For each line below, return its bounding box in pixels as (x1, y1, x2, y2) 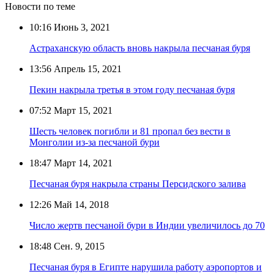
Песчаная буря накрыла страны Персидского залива (29, 178, 246, 189)
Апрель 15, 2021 (51, 63, 122, 74)
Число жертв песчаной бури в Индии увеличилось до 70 (29, 220, 265, 231)
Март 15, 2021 (51, 105, 113, 116)
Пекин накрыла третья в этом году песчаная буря (29, 84, 235, 95)
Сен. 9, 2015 (51, 240, 105, 251)
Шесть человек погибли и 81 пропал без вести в (29, 125, 231, 136)
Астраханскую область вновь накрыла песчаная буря (29, 42, 250, 53)
